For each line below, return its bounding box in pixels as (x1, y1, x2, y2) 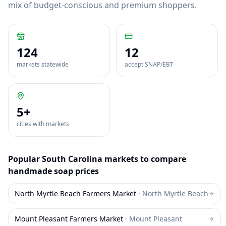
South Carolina (42, 153, 102, 164)
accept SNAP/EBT (125, 60, 174, 69)
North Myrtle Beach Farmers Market (15, 189, 136, 198)
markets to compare (102, 153, 186, 164)
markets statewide (17, 60, 69, 69)
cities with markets (17, 120, 69, 128)
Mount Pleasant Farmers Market (15, 214, 123, 223)
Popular (8, 153, 42, 164)
